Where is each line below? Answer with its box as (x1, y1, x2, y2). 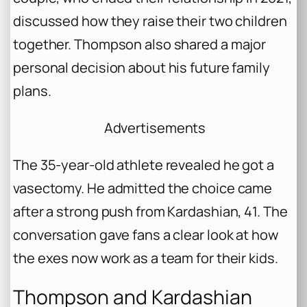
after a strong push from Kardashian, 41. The (13, 202, 288, 221)
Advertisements (103, 118, 206, 137)
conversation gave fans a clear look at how (13, 225, 278, 245)
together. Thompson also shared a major (13, 34, 267, 53)
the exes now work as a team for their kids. (13, 249, 278, 268)
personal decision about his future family (13, 58, 270, 77)
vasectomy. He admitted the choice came (13, 179, 273, 198)
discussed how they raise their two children (13, 11, 287, 30)
